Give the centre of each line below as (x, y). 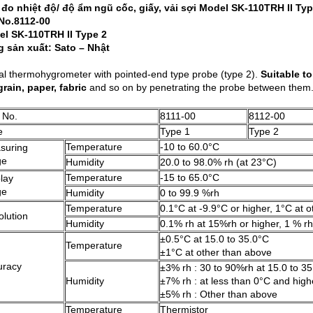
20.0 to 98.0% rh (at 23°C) (218, 162)
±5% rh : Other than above (219, 294)
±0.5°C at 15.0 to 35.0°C (214, 239)
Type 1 (175, 131)
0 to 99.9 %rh (190, 193)
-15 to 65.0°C (190, 177)
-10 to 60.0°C (190, 147)
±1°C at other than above (216, 252)
